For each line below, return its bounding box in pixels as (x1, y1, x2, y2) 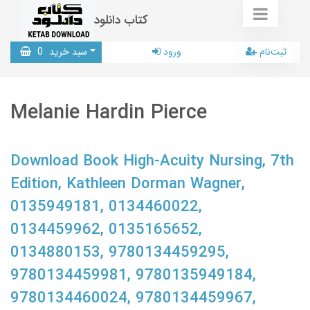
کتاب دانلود (94, 11, 148, 30)
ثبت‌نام (259, 44, 286, 60)
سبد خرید (46, 44, 87, 60)
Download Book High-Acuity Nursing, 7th (10, 149, 294, 173)
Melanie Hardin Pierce (10, 98, 207, 129)
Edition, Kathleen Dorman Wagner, (10, 172, 245, 196)
